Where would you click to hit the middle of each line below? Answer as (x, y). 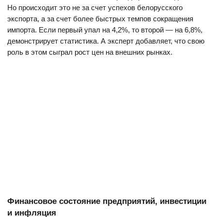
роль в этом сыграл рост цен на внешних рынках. (90, 52)
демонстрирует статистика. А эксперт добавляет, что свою (106, 41)
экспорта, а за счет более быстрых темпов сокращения (100, 19)
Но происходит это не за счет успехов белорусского (95, 8)
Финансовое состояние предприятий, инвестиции (107, 201)
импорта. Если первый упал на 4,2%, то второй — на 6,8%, (105, 30)
